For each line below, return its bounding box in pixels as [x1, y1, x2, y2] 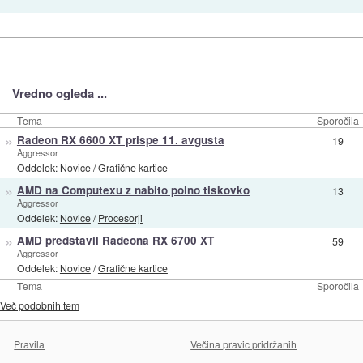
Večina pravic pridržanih [190, 336, 297, 351]
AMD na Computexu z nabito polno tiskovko [16, 181, 250, 198]
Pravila [14, 336, 45, 351]
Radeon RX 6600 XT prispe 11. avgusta [16, 131, 224, 147]
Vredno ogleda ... [11, 83, 107, 102]
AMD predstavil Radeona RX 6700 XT [16, 232, 214, 248]
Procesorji [97, 211, 143, 225]
